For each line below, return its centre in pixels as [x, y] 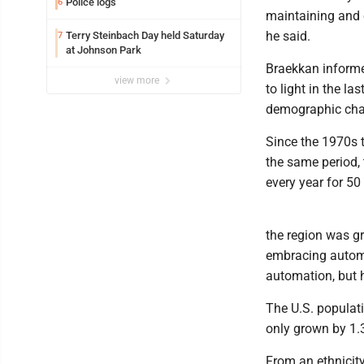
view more [138, 80]
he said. [288, 36]
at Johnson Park [104, 50]
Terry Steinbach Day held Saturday [145, 35]
